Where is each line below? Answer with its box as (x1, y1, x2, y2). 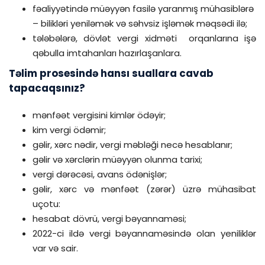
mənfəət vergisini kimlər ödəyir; (33, 109, 166, 121)
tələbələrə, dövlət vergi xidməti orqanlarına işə (33, 32, 256, 44)
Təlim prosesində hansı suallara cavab (9, 66, 214, 80)
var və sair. (33, 242, 78, 254)
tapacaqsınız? (9, 81, 85, 95)
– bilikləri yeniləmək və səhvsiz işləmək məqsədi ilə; (33, 17, 247, 30)
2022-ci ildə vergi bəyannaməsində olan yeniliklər (33, 227, 256, 240)
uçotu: (33, 198, 60, 210)
